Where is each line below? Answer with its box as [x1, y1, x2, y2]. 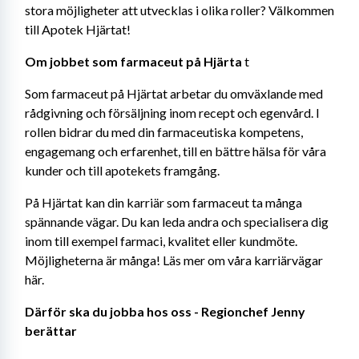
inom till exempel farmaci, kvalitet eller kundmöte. [25, 233, 297, 248]
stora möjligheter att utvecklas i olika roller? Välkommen [25, 2, 334, 18]
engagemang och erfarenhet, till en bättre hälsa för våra [25, 143, 326, 159]
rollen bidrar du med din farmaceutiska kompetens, [25, 124, 303, 139]
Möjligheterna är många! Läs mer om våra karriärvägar [25, 252, 323, 268]
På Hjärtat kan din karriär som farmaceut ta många [25, 195, 302, 210]
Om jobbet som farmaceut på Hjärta [25, 54, 242, 69]
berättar [25, 323, 77, 338]
